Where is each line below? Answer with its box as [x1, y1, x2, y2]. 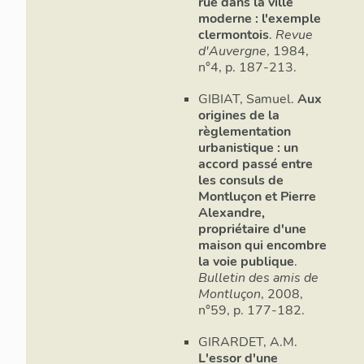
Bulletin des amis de [198, 268, 318, 287]
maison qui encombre [198, 236, 327, 254]
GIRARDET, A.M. [198, 333, 297, 352]
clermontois [198, 25, 269, 44]
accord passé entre [198, 154, 313, 173]
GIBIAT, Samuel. [198, 89, 297, 108]
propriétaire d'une [198, 219, 306, 238]
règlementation [198, 122, 291, 141]
